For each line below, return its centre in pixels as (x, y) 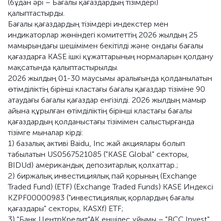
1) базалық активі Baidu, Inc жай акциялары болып (96, 143)
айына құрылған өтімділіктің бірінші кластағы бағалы (100, 111)
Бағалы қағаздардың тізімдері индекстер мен (88, 24)
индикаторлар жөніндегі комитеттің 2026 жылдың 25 (103, 35)
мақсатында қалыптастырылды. (63, 67)
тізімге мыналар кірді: (45, 132)
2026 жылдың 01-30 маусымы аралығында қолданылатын (110, 78)
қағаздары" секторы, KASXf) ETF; (66, 208)
